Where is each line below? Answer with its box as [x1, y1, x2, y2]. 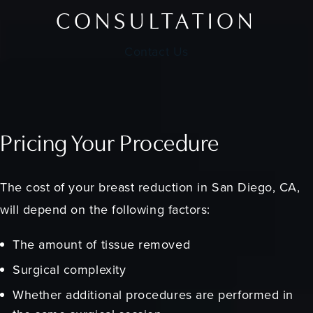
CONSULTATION [56, 11, 257, 35]
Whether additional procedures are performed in [13, 285, 293, 303]
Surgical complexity [13, 260, 126, 278]
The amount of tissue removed [13, 235, 191, 253]
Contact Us [124, 43, 189, 61]
